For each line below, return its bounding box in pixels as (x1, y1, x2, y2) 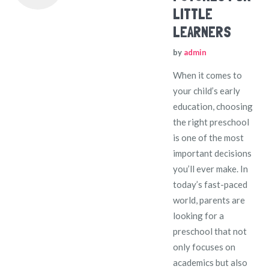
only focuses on (173, 241, 236, 252)
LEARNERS (173, 23, 232, 41)
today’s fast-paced (173, 178, 248, 190)
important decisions (173, 147, 252, 159)
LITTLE (173, 5, 213, 23)
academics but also (173, 256, 248, 268)
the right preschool (173, 116, 250, 127)
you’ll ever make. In (173, 163, 249, 174)
